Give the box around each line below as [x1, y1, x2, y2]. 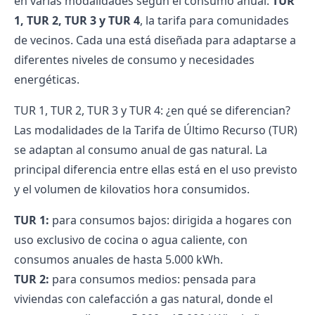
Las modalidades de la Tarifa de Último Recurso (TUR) [14, 122, 297, 138]
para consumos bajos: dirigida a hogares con [49, 212, 292, 228]
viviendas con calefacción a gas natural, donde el [14, 291, 273, 307]
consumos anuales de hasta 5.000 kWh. [14, 252, 223, 267]
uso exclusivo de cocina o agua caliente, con [14, 232, 247, 247]
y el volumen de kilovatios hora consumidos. [14, 181, 250, 197]
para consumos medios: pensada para [49, 271, 256, 287]
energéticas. [14, 72, 79, 87]
